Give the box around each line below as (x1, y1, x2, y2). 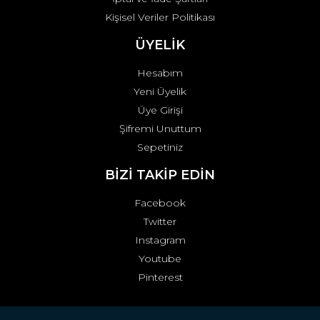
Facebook (134, 196, 186, 209)
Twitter (144, 215, 176, 228)
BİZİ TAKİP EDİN (105, 167, 215, 183)
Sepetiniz (137, 141, 183, 154)
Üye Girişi (137, 104, 183, 116)
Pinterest (137, 271, 183, 284)
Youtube (139, 252, 181, 265)
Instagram (134, 234, 186, 246)
